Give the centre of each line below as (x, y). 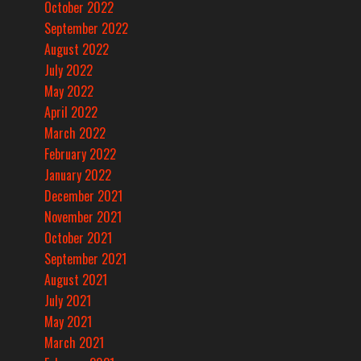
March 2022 (75, 133)
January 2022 (78, 175)
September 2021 (85, 259)
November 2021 (83, 217)
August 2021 (76, 280)
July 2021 (68, 301)
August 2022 (77, 50)
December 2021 (83, 196)
